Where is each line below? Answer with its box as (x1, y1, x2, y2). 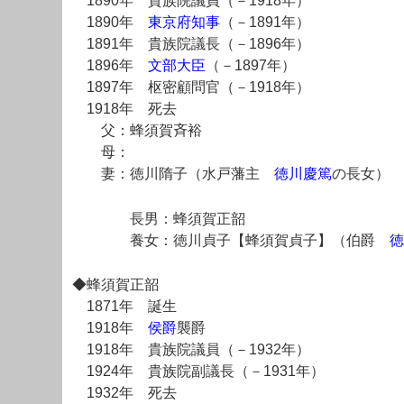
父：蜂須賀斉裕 (72, 122, 202, 138)
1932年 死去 (72, 385, 177, 401)
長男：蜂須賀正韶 (72, 210, 245, 226)
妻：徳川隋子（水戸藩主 (72, 165, 274, 181)
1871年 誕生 (72, 298, 177, 315)
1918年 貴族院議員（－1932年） (72, 342, 310, 358)
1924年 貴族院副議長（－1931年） (72, 363, 325, 380)
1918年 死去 (72, 100, 177, 116)
